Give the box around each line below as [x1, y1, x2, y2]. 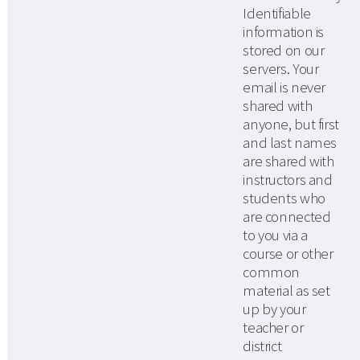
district [243, 337, 282, 356]
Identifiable [243, 4, 311, 23]
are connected [243, 207, 331, 227]
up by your [243, 300, 306, 319]
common [243, 263, 301, 282]
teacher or [243, 318, 304, 337]
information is [243, 22, 325, 42]
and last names [243, 133, 337, 153]
